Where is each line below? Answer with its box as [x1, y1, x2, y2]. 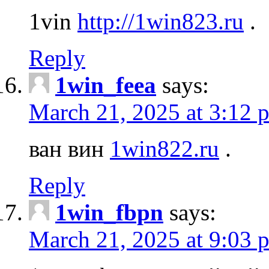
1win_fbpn [55, 199, 163, 225]
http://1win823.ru [77, 8, 244, 34]
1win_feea [55, 71, 156, 98]
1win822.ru [110, 135, 219, 162]
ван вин [29, 135, 110, 162]
